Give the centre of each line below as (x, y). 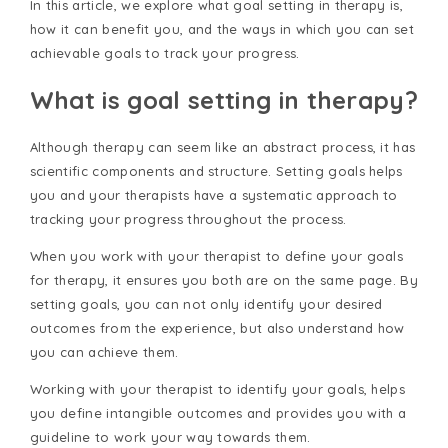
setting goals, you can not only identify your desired (206, 304)
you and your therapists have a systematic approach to (213, 195)
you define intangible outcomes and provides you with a (218, 413)
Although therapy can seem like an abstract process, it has (222, 147)
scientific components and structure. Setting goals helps (216, 171)
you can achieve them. (106, 352)
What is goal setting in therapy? (224, 100)
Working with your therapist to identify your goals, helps (217, 389)
